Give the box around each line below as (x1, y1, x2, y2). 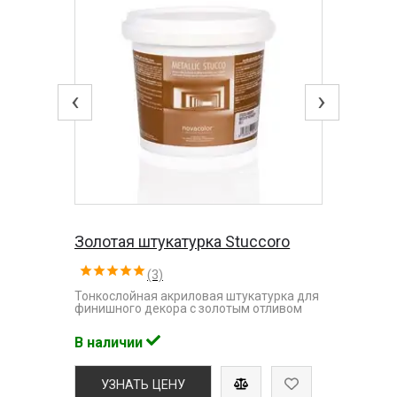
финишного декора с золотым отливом (74, 300, 303, 315)
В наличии (74, 333, 147, 351)
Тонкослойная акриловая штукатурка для (74, 288, 320, 303)
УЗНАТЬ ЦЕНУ (100, 377, 186, 393)
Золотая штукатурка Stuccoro (74, 231, 291, 251)
